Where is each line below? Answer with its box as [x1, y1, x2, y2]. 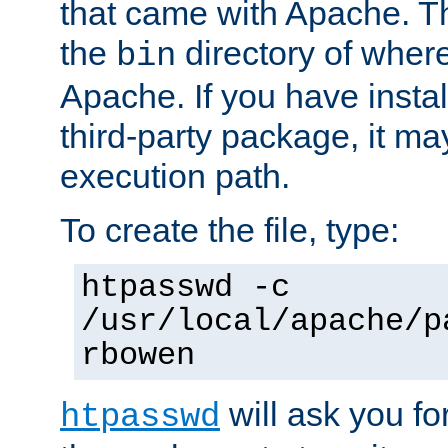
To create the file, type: [60, 210, 399, 249]
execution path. [60, 156, 290, 195]
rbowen [81, 337, 195, 374]
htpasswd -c [81, 269, 290, 306]
